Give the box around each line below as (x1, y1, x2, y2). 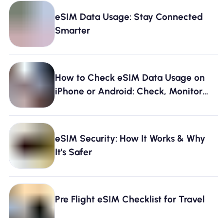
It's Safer (55, 146, 92, 158)
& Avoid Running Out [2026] (55, 99, 174, 110)
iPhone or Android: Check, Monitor (55, 85, 203, 97)
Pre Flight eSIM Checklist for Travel (55, 194, 205, 205)
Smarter (55, 24, 91, 36)
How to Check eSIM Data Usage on (55, 72, 205, 83)
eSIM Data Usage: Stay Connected (55, 11, 203, 22)
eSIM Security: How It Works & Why (55, 132, 206, 144)
